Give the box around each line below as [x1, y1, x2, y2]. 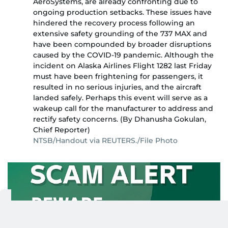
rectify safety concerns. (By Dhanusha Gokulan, [33, 114, 206, 124]
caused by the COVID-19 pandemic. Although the [33, 50, 214, 60]
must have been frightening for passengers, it [33, 71, 203, 81]
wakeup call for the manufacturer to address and [33, 103, 213, 113]
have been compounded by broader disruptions [33, 39, 211, 49]
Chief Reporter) [33, 125, 90, 134]
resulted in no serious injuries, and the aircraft [33, 82, 202, 92]
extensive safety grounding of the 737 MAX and [33, 28, 207, 38]
